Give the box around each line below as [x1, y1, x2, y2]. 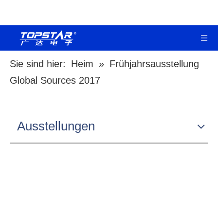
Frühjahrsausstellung [109, 58, 199, 69]
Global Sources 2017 [10, 75, 100, 86]
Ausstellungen [17, 119, 95, 133]
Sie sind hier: [10, 58, 66, 69]
